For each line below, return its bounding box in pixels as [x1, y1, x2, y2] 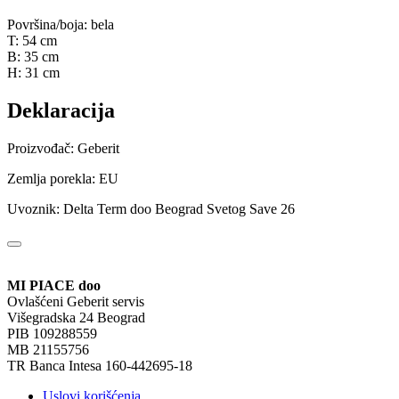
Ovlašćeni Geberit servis [7, 294, 144, 310]
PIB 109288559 [7, 326, 97, 342]
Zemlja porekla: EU [7, 171, 118, 187]
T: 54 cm [7, 33, 57, 49]
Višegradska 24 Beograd [7, 310, 145, 326]
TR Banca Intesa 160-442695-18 [7, 358, 192, 374]
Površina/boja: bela [7, 17, 114, 33]
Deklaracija [7, 99, 115, 123]
